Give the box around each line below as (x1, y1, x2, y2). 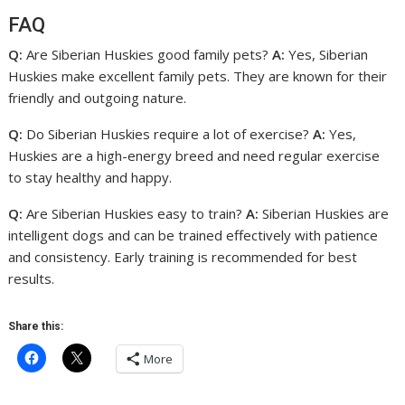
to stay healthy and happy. (8, 168, 173, 186)
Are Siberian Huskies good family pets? (23, 45, 273, 63)
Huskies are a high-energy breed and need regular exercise (8, 146, 381, 165)
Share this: (8, 320, 64, 333)
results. (8, 269, 55, 287)
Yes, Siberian (285, 45, 369, 63)
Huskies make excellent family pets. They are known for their (8, 67, 388, 85)
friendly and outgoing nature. (8, 89, 187, 107)
